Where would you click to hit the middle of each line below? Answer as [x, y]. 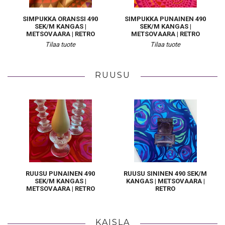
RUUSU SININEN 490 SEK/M [165, 174]
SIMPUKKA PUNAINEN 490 [165, 19]
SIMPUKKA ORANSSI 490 [60, 19]
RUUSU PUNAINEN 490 [60, 174]
